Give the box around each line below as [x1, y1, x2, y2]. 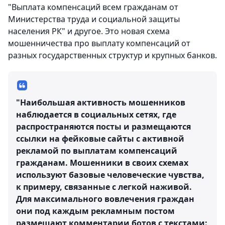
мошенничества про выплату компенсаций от [8, 38, 190, 49]
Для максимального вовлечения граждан [16, 193, 194, 204]
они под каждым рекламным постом [16, 205, 175, 216]
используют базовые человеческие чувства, [16, 169, 204, 180]
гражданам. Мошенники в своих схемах [16, 157, 188, 168]
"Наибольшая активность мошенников [16, 97, 185, 108]
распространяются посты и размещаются [16, 121, 191, 132]
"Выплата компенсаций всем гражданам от [8, 2, 178, 13]
